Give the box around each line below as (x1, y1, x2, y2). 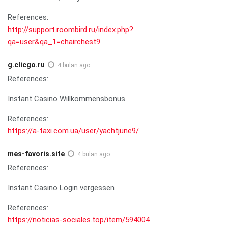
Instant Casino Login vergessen (8, 183, 115, 192)
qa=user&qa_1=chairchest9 (8, 37, 100, 46)
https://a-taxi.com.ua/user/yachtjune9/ (8, 126, 139, 135)
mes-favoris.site (8, 149, 65, 158)
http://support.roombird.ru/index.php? (8, 24, 133, 34)
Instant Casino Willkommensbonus (8, 94, 125, 103)
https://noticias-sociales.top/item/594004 (8, 215, 150, 224)
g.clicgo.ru (8, 60, 45, 69)
